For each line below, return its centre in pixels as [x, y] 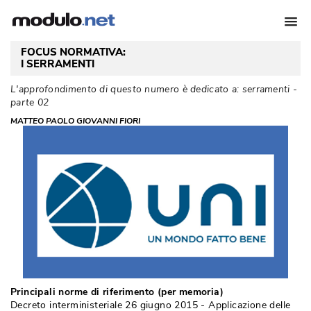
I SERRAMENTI [58, 64]
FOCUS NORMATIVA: [73, 52]
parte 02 [30, 102]
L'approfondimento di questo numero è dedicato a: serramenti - [154, 89]
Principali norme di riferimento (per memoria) [117, 292]
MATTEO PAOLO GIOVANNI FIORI [75, 121]
